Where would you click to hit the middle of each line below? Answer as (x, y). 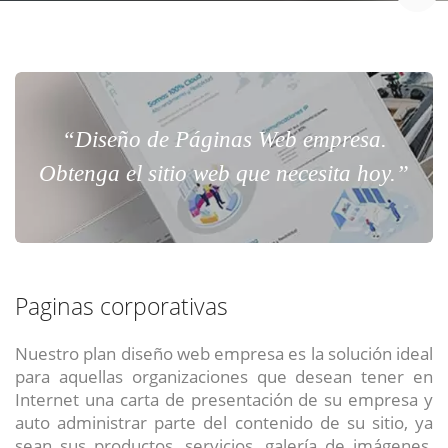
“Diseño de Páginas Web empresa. (224, 140)
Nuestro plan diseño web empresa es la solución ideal (224, 353)
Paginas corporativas (121, 307)
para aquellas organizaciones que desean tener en (224, 376)
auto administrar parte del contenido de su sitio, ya (224, 422)
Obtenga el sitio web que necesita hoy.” (224, 174)
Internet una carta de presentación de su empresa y (224, 399)
